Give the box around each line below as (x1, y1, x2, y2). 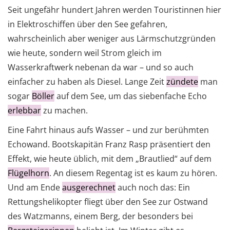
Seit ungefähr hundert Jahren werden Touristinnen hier (8, 4, 221, 16)
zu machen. (41, 105, 88, 117)
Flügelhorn (8, 167, 49, 179)
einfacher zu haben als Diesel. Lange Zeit (8, 76, 166, 88)
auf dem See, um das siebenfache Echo (54, 90, 207, 102)
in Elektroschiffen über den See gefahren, (8, 18, 167, 30)
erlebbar (8, 105, 41, 117)
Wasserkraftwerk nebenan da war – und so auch (8, 62, 194, 73)
